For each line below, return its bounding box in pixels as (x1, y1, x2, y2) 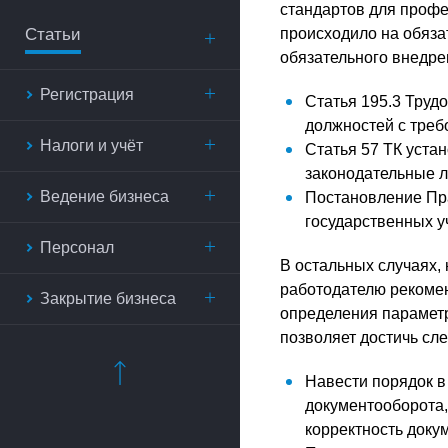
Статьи (25, 25, 81, 44)
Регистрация (40, 86, 134, 103)
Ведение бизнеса (40, 188, 169, 205)
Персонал (40, 239, 114, 256)
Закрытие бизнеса (40, 290, 176, 307)
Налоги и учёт (40, 137, 143, 154)
